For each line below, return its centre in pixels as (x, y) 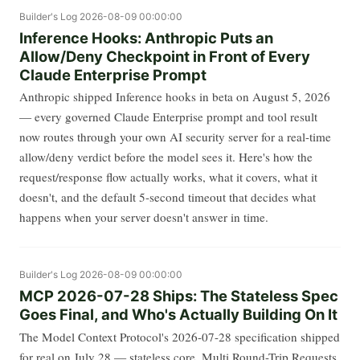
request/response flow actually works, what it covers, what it (168, 177)
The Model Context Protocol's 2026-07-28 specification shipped (180, 336)
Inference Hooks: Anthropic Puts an (146, 37)
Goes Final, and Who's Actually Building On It (178, 315)
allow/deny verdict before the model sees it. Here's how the (166, 157)
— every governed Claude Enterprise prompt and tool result (168, 117)
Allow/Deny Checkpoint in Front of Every (165, 56)
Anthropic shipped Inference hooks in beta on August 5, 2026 (175, 97)
